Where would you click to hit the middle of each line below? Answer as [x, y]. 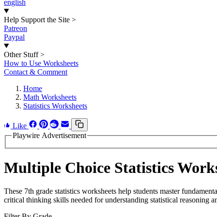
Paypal [14, 37]
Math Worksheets [50, 97]
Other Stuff [21, 54]
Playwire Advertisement [49, 135]
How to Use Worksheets [41, 63]
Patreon [15, 28]
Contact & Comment [36, 72]
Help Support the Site [37, 20]
